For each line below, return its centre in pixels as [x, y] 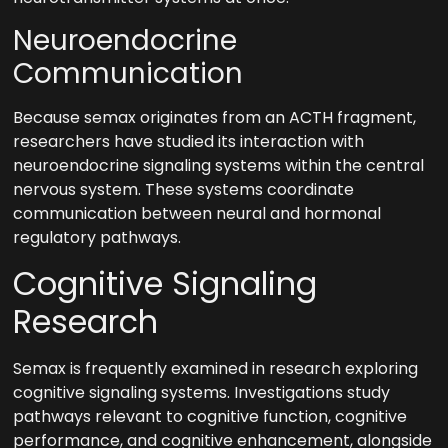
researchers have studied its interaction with [189, 142]
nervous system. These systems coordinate [184, 190]
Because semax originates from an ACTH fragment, [215, 118]
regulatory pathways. [97, 238]
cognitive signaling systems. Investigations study [202, 392]
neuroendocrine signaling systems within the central [219, 166]
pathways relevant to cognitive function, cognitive [210, 416]
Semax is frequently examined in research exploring [216, 368]
